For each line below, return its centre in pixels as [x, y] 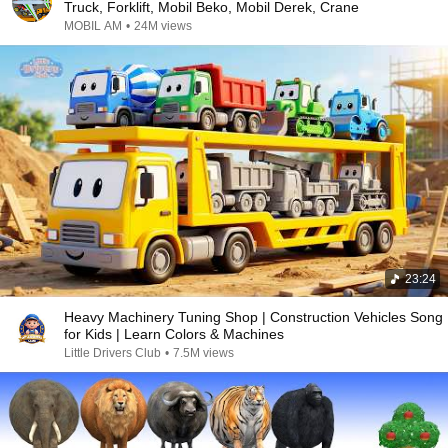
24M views [163, 26]
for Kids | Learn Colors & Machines [174, 334]
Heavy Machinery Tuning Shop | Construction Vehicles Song [253, 317]
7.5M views [203, 353]
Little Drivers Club [112, 353]
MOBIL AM [93, 26]
